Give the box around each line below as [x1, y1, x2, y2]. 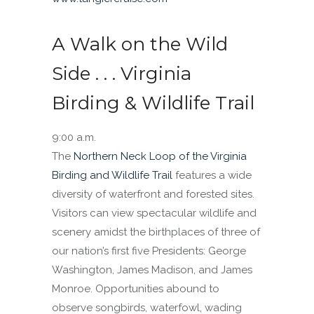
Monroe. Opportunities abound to [52, 282, 219, 295]
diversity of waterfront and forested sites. [52, 188, 254, 200]
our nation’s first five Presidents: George [52, 245, 246, 257]
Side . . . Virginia [52, 62, 191, 85]
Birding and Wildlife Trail [52, 169, 175, 182]
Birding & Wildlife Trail [52, 92, 254, 114]
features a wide [175, 169, 252, 182]
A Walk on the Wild [52, 33, 228, 55]
